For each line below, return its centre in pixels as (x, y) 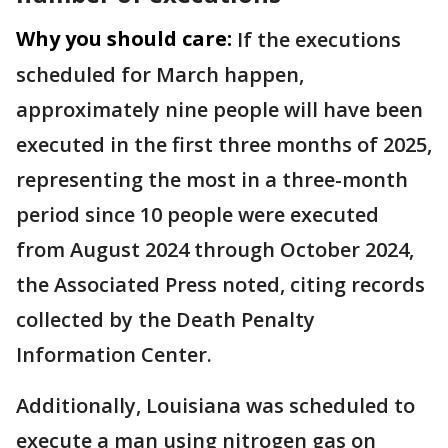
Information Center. (114, 355)
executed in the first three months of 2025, (224, 145)
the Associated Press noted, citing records (220, 285)
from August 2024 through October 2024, (215, 250)
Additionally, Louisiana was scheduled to (215, 406)
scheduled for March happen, (160, 75)
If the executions (319, 40)
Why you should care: (124, 39)
